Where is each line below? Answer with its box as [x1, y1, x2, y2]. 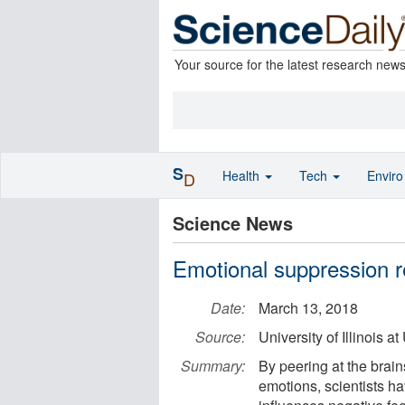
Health [222, 166, 263, 184]
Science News [173, 210, 293, 236]
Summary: [181, 355, 245, 376]
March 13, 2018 [259, 297, 358, 318]
